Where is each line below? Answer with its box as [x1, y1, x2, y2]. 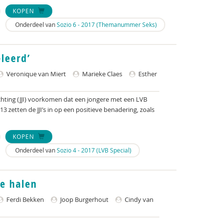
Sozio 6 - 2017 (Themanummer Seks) [57, 21, 157, 28]
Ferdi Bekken [5, 195, 44, 204]
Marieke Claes [81, 69, 122, 78]
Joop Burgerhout [59, 195, 109, 204]
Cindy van [123, 195, 153, 204]
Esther [137, 69, 157, 78]
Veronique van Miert [5, 69, 66, 78]
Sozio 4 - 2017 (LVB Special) [57, 146, 131, 154]
